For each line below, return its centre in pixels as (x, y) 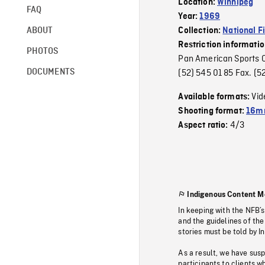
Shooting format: (212, 111)
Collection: (201, 31)
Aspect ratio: (204, 125)
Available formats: (215, 97)
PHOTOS (42, 51)
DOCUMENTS (51, 72)
